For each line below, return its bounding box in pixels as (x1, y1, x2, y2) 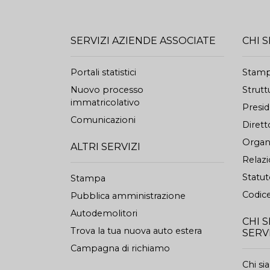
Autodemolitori (71, 208, 137, 219)
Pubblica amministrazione (71, 190, 186, 201)
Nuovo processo (71, 84, 143, 95)
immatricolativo (71, 97, 140, 108)
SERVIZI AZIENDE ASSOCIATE (71, 35, 216, 46)
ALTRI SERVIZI (71, 141, 140, 152)
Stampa (71, 173, 105, 184)
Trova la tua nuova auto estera (71, 225, 202, 236)
